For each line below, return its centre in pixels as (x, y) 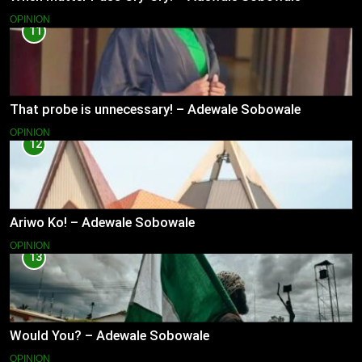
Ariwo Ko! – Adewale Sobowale (102, 222)
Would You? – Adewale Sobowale (109, 335)
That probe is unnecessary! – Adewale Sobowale (155, 110)
